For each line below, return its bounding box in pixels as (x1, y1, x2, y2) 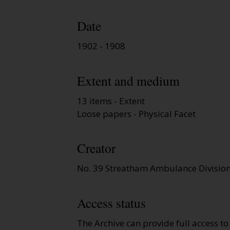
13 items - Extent (77, 94, 145, 107)
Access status (77, 194, 146, 212)
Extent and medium (77, 71, 180, 89)
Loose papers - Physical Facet (77, 107, 196, 120)
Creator (77, 139, 116, 157)
